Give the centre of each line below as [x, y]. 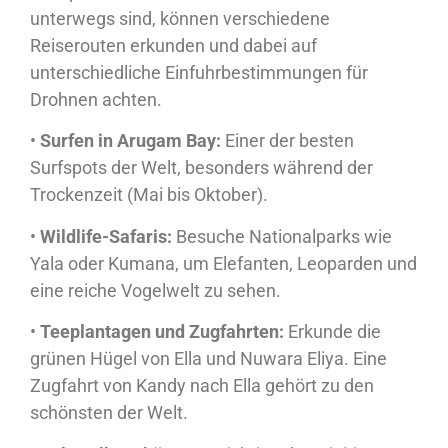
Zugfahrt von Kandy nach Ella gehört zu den [202, 386]
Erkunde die [332, 332]
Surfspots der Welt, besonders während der [201, 168]
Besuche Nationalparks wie [282, 236]
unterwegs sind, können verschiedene [180, 18]
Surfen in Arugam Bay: [130, 141]
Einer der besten [287, 141]
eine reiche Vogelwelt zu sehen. [155, 290]
